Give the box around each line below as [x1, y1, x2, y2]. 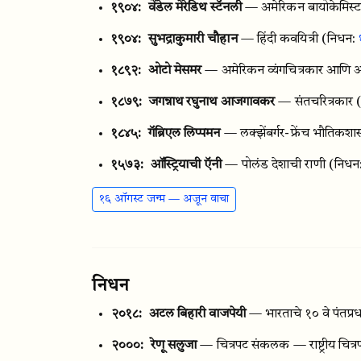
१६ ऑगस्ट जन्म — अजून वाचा [99, 193, 229, 205]
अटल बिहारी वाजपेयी [148, 308, 246, 321]
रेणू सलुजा [150, 339, 197, 352]
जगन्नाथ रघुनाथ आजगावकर [148, 96, 276, 109]
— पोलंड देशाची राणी [225, 159, 326, 172]
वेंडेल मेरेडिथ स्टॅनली [147, 2, 242, 15]
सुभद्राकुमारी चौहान [147, 33, 238, 46]
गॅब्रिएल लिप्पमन [147, 127, 221, 140]
